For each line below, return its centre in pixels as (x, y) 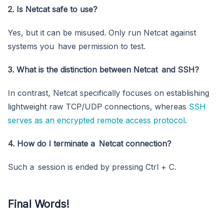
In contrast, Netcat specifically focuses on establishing (109, 93)
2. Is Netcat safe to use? (53, 9)
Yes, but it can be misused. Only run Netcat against (102, 32)
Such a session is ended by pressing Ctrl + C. (92, 167)
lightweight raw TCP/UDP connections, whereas (98, 106)
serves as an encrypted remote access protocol (96, 120)
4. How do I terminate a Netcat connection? (90, 143)
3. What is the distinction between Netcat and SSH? (103, 69)
